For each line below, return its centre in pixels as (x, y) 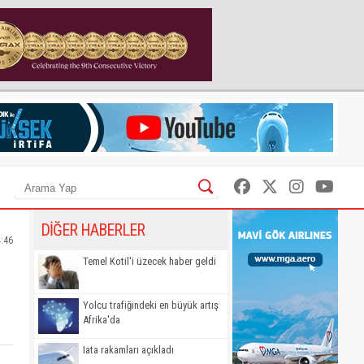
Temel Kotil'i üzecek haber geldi (149, 261)
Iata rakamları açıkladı (128, 349)
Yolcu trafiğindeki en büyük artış (151, 305)
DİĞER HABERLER (93, 230)
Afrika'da (102, 320)
